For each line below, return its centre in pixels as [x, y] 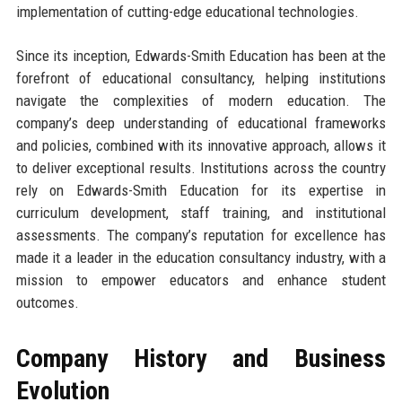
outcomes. [47, 302]
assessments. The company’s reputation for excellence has [201, 235]
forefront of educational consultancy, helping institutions [201, 78]
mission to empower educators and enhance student [201, 280]
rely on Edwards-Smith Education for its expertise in [201, 190]
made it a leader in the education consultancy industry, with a [201, 257]
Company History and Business [201, 358]
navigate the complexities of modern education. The [201, 100]
